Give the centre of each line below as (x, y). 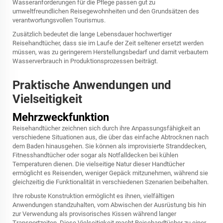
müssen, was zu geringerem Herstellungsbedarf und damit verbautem (110, 52)
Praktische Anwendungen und (92, 85)
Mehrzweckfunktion (61, 117)
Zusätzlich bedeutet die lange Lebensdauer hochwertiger (92, 34)
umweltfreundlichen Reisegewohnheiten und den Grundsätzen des (106, 11)
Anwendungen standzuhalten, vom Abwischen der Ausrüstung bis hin (109, 205)
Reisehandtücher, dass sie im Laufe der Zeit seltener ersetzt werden (108, 43)
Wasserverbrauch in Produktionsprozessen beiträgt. (85, 61)
